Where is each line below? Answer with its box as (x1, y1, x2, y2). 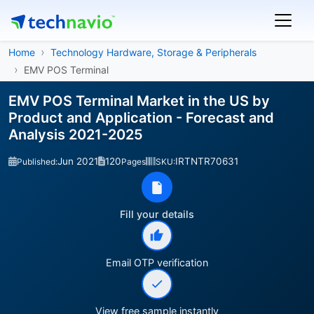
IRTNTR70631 (175, 156, 238, 167)
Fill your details (120, 208, 194, 220)
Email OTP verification (106, 257, 208, 268)
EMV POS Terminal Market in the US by (8, 93, 270, 109)
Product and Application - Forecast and (8, 109, 274, 126)
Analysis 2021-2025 (8, 126, 143, 143)
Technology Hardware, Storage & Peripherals (50, 46, 257, 58)
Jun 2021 (57, 156, 98, 167)
